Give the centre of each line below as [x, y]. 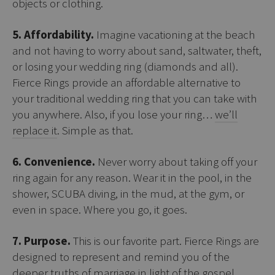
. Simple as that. [95, 130]
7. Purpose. [41, 240]
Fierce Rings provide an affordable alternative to [126, 82]
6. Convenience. [54, 161]
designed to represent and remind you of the [121, 256]
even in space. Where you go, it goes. [100, 209]
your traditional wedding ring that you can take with [134, 98]
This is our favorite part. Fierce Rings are [165, 240]
